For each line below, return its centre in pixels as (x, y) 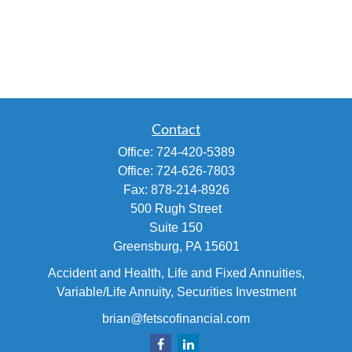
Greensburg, (147, 246)
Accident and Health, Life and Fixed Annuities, (176, 273)
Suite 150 (176, 227)
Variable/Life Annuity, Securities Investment (176, 292)
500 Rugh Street (176, 209)
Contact (176, 130)
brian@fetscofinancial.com (176, 318)
